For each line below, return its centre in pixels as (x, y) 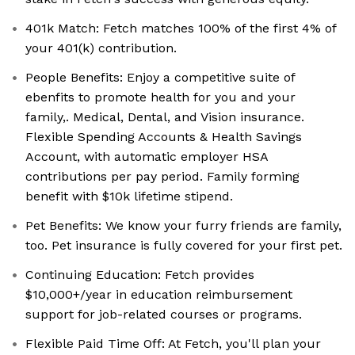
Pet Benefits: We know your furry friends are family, (183, 226)
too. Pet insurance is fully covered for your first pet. (184, 246)
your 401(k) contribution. (101, 48)
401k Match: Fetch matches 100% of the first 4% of (181, 29)
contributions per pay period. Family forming (162, 177)
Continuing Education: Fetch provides (140, 275)
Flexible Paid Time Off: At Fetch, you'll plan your (173, 344)
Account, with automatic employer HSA (147, 157)
